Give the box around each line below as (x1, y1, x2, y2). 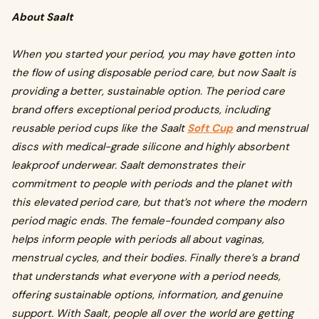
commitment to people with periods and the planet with (11, 177, 292, 191)
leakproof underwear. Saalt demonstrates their (11, 158, 245, 172)
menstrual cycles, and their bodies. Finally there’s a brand (11, 251, 298, 265)
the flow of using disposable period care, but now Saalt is (11, 66, 296, 80)
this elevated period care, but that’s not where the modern (11, 195, 307, 209)
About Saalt (11, 10, 73, 24)
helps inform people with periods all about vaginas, (11, 232, 264, 246)
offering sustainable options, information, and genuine (11, 288, 283, 302)
